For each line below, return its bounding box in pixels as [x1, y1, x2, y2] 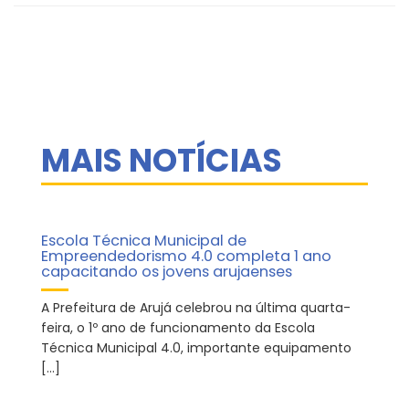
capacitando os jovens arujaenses [41, 261, 292, 283]
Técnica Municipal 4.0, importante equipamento [41, 339, 351, 358]
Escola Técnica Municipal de [41, 230, 246, 252]
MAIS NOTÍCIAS [41, 138, 282, 184]
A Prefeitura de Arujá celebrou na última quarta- [41, 299, 351, 318]
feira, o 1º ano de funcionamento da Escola [41, 319, 315, 338]
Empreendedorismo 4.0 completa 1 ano [41, 246, 331, 267]
